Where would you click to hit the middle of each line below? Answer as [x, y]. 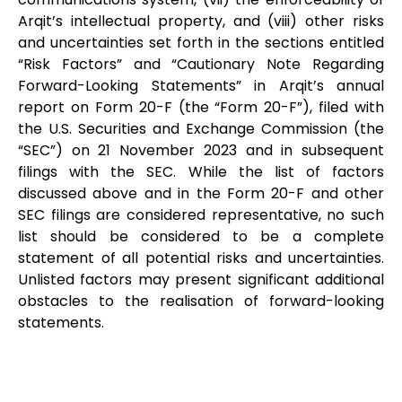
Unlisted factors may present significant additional [201, 280]
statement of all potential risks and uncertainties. [201, 258]
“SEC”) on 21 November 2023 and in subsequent [201, 151]
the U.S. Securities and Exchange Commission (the [201, 129]
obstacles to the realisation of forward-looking [201, 301]
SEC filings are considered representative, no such [201, 215]
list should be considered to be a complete [201, 237]
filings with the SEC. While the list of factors [201, 172]
